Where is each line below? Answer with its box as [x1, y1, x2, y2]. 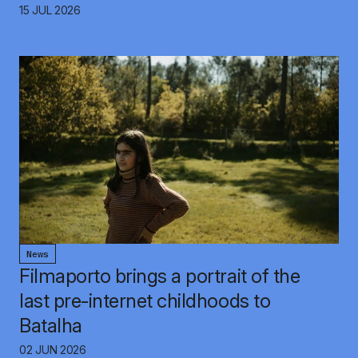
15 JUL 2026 [19, 2, 81, 17]
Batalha [19, 314, 82, 338]
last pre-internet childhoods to [19, 289, 271, 313]
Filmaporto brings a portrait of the [19, 265, 300, 288]
